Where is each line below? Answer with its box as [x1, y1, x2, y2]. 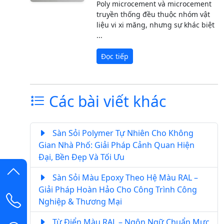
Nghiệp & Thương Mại [38, 195, 122, 207]
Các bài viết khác [45, 90, 166, 111]
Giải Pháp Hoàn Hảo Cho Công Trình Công [38, 183, 197, 195]
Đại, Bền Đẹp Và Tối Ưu [38, 151, 124, 162]
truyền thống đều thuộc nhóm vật [96, 9, 210, 19]
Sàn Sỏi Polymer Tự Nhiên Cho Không [50, 127, 193, 138]
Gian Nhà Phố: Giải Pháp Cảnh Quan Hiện [38, 139, 194, 150]
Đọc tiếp [101, 51, 129, 61]
